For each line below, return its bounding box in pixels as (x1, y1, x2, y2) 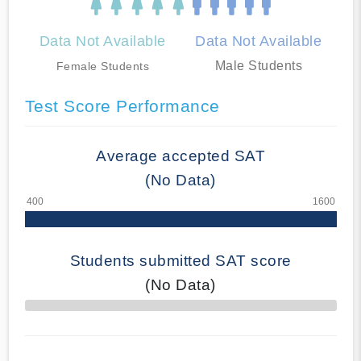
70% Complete (23, 305, 86, 315)
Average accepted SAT (96, 147, 265, 164)
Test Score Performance (24, 96, 220, 115)
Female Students (56, 59, 149, 73)
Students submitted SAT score (69, 251, 292, 269)
